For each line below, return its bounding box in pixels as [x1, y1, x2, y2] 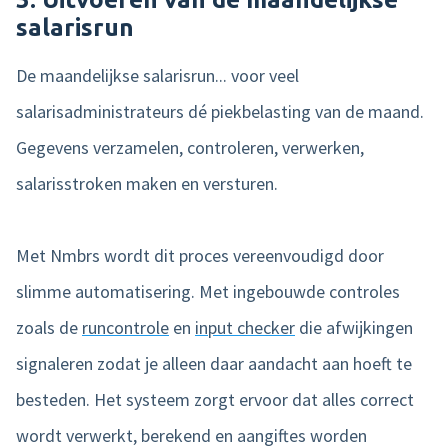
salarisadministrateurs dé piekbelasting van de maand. [16, 99, 424, 123]
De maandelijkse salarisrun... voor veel [16, 63, 299, 87]
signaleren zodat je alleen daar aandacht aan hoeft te [16, 351, 412, 375]
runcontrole [82, 315, 169, 339]
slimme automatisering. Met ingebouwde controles [16, 279, 400, 303]
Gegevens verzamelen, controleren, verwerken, [16, 135, 364, 159]
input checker [195, 315, 295, 339]
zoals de [16, 315, 82, 339]
